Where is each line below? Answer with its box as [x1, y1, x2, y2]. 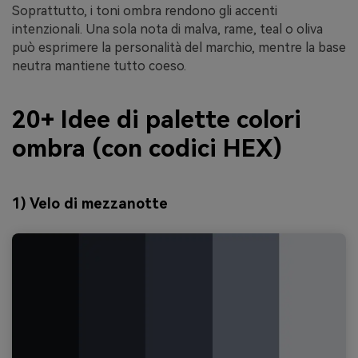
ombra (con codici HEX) [12, 134, 282, 163]
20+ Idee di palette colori [12, 105, 301, 134]
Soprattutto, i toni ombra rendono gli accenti [12, 2, 277, 18]
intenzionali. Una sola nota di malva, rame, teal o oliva [12, 21, 323, 37]
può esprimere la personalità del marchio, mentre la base [12, 39, 346, 55]
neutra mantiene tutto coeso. [12, 58, 186, 74]
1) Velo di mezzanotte [12, 194, 168, 212]
